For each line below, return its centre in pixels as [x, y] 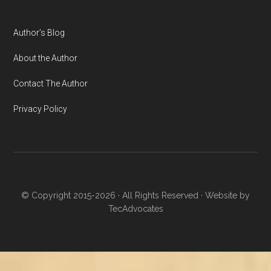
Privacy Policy [41, 109]
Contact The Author [51, 84]
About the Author [46, 58]
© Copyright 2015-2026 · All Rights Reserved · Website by [135, 196]
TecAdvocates [135, 209]
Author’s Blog [39, 33]
